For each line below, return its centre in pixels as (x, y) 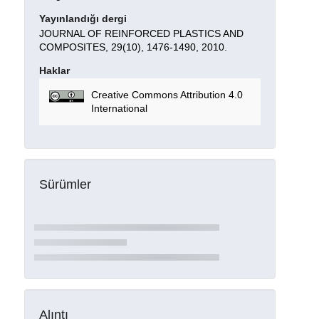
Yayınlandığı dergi (83, 18)
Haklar (54, 70)
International (119, 109)
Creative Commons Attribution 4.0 (167, 95)
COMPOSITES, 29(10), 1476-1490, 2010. (133, 47)
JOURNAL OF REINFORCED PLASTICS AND (141, 33)
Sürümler (65, 185)
